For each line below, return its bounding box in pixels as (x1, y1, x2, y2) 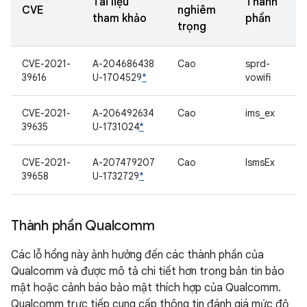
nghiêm (177, 3, 216, 17)
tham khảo (93, 12, 147, 25)
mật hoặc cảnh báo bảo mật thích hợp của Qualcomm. (11, 281, 281, 295)
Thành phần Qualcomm (11, 217, 155, 234)
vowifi (245, 71, 271, 84)
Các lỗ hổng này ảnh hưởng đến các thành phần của (11, 248, 264, 262)
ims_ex (245, 107, 275, 119)
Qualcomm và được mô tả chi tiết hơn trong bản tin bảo (11, 265, 284, 278)
